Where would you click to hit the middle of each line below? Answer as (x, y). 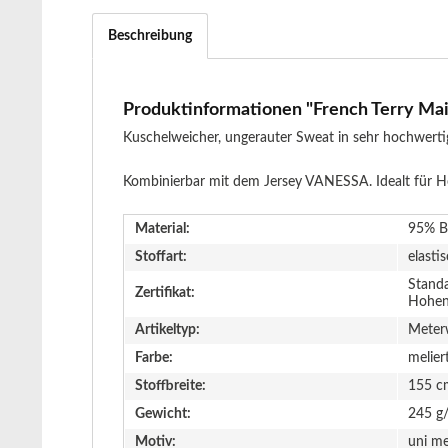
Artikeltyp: (167, 330)
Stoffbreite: (170, 386)
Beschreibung (150, 36)
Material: (162, 229)
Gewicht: (163, 414)
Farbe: (154, 358)
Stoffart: (161, 257)
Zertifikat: (165, 293)
